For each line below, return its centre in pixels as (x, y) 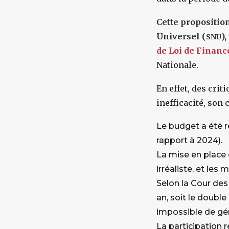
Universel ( (181, 36)
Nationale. (177, 65)
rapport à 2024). (189, 140)
